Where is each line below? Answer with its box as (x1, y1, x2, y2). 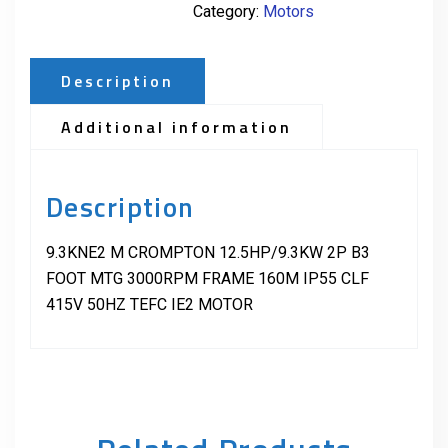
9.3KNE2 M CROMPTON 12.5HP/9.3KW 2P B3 (46, 243, 370, 263)
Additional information (61, 115, 292, 140)
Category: (192, 2, 263, 22)
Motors (262, 2, 314, 22)
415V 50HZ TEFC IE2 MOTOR (46, 295, 253, 315)
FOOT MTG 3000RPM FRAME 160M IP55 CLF (46, 269, 369, 289)
